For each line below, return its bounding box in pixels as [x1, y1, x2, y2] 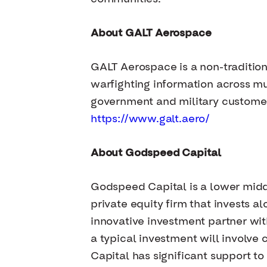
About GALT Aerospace [91, 28, 212, 39]
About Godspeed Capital [91, 148, 222, 159]
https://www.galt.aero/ [91, 114, 210, 125]
